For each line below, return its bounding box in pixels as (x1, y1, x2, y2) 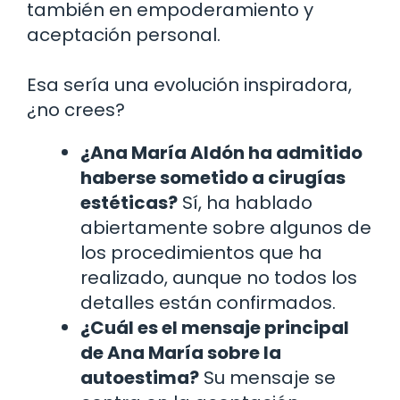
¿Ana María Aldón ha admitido (80, 139, 362, 165)
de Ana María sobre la (80, 339, 281, 365)
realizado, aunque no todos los (80, 264, 357, 290)
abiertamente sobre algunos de (80, 214, 371, 240)
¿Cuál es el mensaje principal (80, 314, 349, 340)
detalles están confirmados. (80, 289, 336, 315)
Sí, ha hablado (178, 189, 312, 215)
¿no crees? (27, 96, 125, 122)
